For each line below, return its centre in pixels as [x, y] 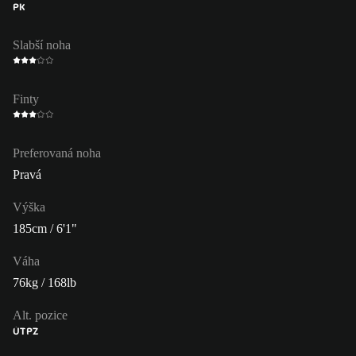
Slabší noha [42, 44]
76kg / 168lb [44, 282]
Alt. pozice [40, 315]
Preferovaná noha [57, 153]
